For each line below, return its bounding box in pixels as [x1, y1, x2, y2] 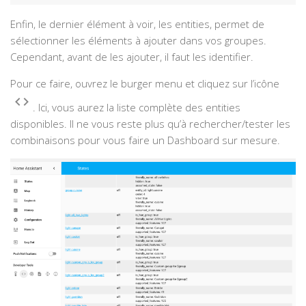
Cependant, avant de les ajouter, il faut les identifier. [10, 50, 253, 64]
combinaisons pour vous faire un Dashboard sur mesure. [10, 133, 280, 148]
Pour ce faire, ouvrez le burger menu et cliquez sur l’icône [10, 76, 282, 91]
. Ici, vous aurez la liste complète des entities [33, 100, 240, 115]
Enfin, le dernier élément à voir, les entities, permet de [10, 17, 264, 31]
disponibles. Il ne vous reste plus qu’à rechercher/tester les [10, 117, 290, 131]
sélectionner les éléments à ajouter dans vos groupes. [10, 33, 266, 48]
